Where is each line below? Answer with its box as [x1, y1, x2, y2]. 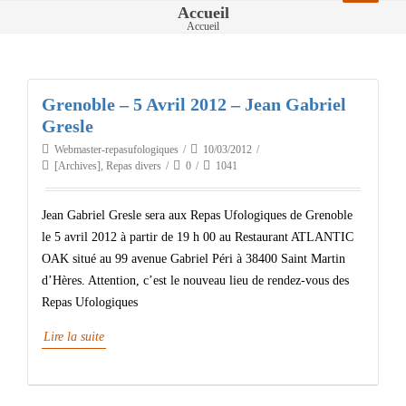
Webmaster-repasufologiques [54, 143, 179, 156]
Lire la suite [43, 330, 104, 343]
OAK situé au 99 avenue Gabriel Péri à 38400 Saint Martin [42, 252, 345, 266]
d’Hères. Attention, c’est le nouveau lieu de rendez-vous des [42, 274, 349, 287]
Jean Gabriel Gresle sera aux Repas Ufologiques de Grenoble [42, 208, 353, 222]
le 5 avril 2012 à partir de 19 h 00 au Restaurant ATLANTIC [42, 230, 353, 244]
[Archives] [54, 159, 101, 172]
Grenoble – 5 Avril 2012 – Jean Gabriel [42, 94, 346, 114]
